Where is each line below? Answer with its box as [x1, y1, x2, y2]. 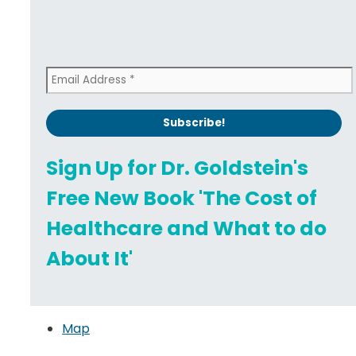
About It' [46, 244, 133, 273]
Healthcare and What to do [46, 214, 327, 242]
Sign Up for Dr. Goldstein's [46, 153, 308, 182]
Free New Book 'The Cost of [46, 184, 317, 212]
